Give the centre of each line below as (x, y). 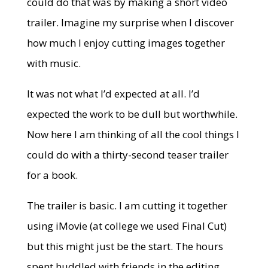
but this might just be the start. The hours (125, 246)
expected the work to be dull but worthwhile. (132, 114)
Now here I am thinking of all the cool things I (133, 134)
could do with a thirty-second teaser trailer (127, 155)
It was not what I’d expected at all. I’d (113, 94)
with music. (54, 63)
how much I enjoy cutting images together (126, 43)
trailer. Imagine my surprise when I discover (130, 22)
